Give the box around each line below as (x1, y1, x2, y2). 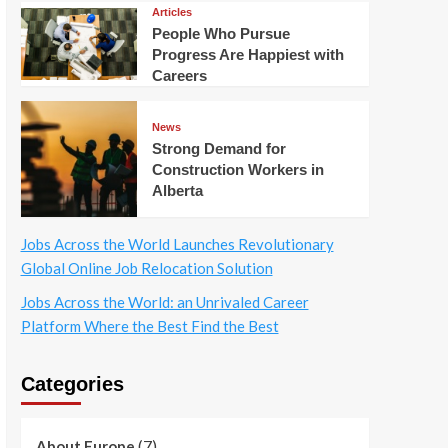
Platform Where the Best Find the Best (20, 317, 279, 335)
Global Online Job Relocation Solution (20, 259, 273, 277)
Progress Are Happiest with (151, 46, 344, 63)
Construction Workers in (151, 161, 324, 178)
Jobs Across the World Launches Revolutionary (20, 235, 334, 253)
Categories (20, 373, 124, 395)
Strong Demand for (151, 140, 286, 157)
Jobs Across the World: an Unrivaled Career (20, 293, 309, 311)
